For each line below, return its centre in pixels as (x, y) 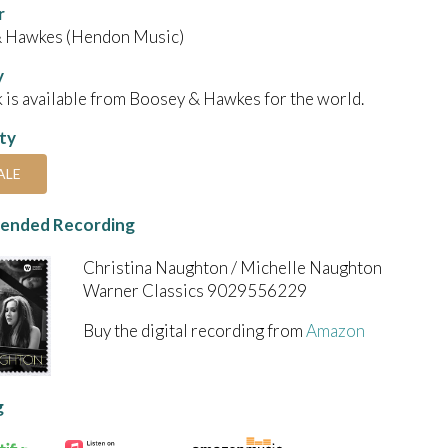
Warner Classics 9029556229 (195, 290)
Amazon (335, 330)
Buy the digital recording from (194, 330)
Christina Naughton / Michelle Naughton (232, 267)
